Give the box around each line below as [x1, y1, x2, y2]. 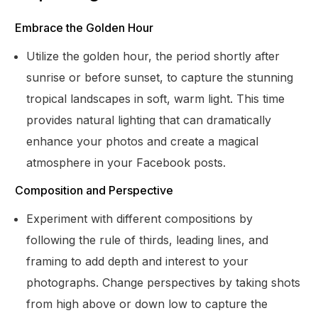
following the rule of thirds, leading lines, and [26, 232, 269, 247]
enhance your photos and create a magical [26, 133, 259, 148]
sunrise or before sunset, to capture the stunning [26, 70, 294, 84]
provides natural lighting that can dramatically [26, 112, 272, 127]
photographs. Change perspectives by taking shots [26, 275, 301, 290]
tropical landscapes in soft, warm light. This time [26, 91, 285, 106]
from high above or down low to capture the [26, 296, 268, 311]
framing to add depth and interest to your [26, 253, 249, 268]
